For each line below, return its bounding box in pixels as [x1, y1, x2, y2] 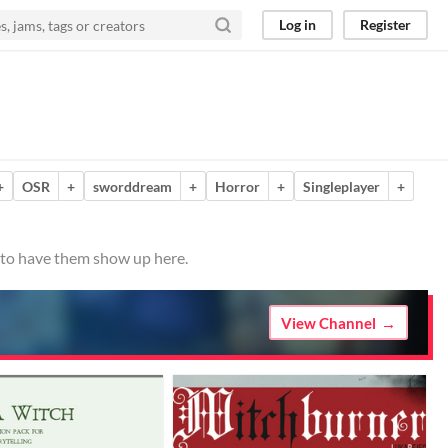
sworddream [93, 177, 172, 195]
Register [360, 16, 411, 33]
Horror [215, 177, 260, 195]
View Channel [281, 313, 376, 332]
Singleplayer [303, 177, 380, 195]
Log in [279, 16, 316, 33]
